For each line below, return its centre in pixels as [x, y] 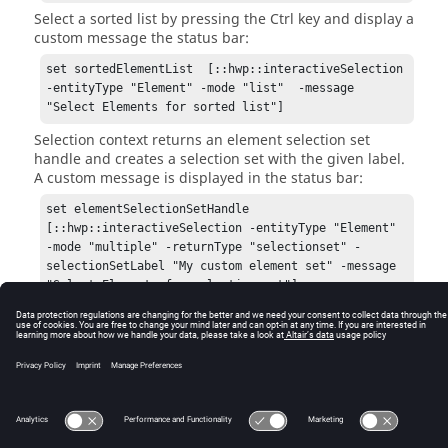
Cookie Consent [380, 391]
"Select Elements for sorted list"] [165, 107]
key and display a [354, 20]
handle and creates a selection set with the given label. [219, 159]
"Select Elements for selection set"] [172, 284]
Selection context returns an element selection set [202, 140]
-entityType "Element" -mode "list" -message [200, 88]
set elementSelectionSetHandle [148, 208]
